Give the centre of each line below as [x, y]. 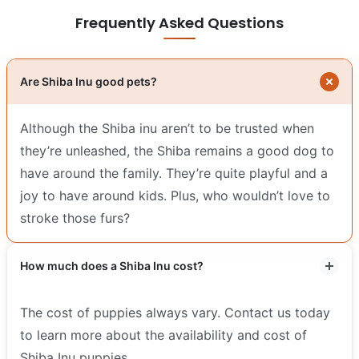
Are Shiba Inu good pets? [89, 81]
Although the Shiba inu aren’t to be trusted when [167, 128]
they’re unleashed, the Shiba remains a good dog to [177, 150]
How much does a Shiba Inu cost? [112, 265]
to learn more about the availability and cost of [163, 335]
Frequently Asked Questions [179, 22]
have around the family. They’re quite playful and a [174, 173]
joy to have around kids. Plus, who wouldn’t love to [175, 195]
